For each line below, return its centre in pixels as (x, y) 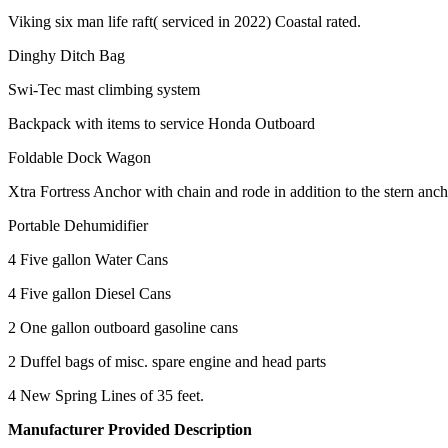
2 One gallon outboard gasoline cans (123, 327)
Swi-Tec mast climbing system (104, 89)
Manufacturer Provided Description (130, 429)
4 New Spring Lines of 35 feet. (106, 395)
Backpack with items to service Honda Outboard (161, 123)
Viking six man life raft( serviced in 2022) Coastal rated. (184, 21)
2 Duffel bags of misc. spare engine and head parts (167, 361)
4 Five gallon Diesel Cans (89, 293)
